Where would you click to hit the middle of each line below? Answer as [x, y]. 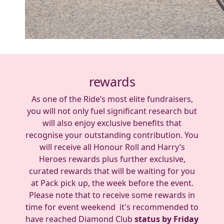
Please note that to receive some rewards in [112, 195]
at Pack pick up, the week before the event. [112, 183]
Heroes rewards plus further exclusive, [112, 159]
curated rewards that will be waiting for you [112, 171]
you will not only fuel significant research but [112, 111]
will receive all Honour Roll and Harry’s [112, 147]
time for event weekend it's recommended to [112, 207]
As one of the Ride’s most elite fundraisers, [112, 99]
